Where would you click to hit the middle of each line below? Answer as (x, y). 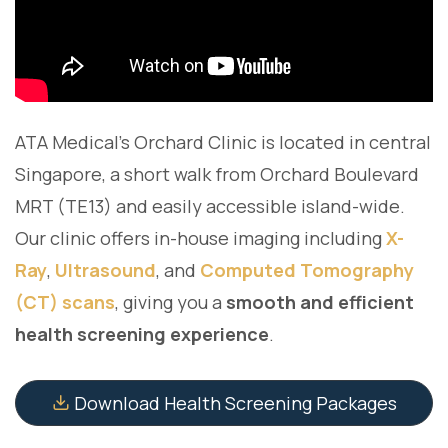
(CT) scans (65, 302)
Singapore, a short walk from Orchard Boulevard (217, 174)
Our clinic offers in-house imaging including (200, 238)
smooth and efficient (320, 302)
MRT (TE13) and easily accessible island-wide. (210, 206)
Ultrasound (105, 270)
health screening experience (142, 334)
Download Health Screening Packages (233, 403)
